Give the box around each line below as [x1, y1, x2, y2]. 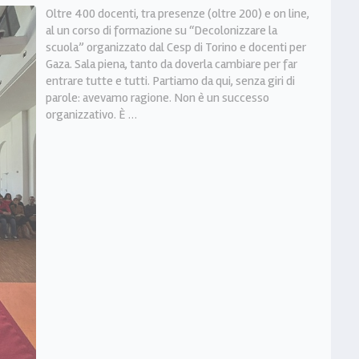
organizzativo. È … [45, 106, 137, 123]
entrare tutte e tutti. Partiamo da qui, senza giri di [45, 72, 295, 89]
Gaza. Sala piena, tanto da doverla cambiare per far [45, 55, 297, 72]
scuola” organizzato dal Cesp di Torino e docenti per [45, 38, 306, 55]
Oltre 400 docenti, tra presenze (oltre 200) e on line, [45, 5, 309, 22]
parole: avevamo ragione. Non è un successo [45, 89, 269, 106]
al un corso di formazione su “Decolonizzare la [45, 22, 277, 38]
